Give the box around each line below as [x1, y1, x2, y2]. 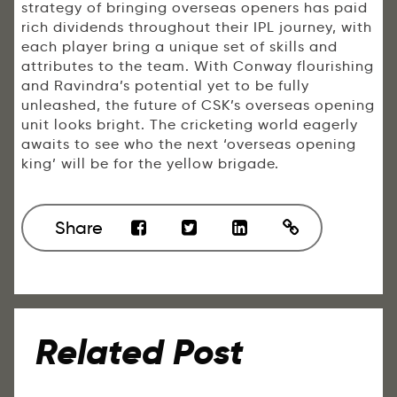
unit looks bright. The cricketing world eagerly [21, 116, 358, 134]
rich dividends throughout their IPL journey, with [21, 19, 372, 36]
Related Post [35, 330, 244, 376]
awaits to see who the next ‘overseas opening [21, 136, 356, 153]
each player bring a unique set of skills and [21, 38, 338, 56]
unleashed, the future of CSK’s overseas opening [21, 97, 375, 114]
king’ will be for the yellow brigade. [21, 155, 279, 173]
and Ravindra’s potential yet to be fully [21, 77, 309, 95]
